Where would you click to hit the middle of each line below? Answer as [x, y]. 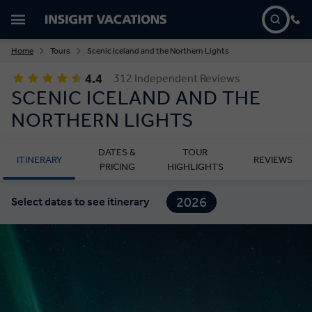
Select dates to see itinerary [80, 202]
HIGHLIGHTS [195, 167]
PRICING [117, 167]
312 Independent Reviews [177, 78]
